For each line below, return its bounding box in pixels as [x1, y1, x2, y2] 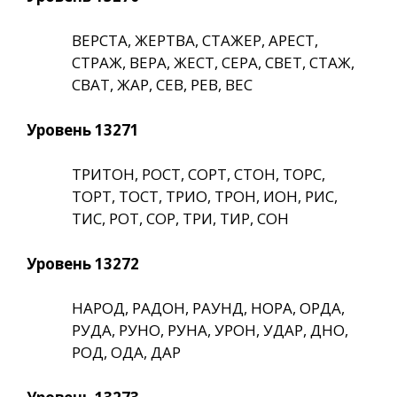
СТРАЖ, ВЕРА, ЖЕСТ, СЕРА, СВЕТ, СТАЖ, [72, 52, 354, 74]
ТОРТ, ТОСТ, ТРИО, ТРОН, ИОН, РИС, [72, 186, 338, 207]
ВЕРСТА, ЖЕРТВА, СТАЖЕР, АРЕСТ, [72, 30, 318, 51]
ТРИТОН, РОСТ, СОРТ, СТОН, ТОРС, [72, 164, 325, 185]
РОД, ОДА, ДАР [72, 342, 181, 363]
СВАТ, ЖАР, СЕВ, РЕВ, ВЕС [72, 74, 253, 96]
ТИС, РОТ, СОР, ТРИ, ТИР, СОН [72, 208, 289, 230]
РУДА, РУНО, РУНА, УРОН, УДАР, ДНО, [72, 320, 348, 341]
